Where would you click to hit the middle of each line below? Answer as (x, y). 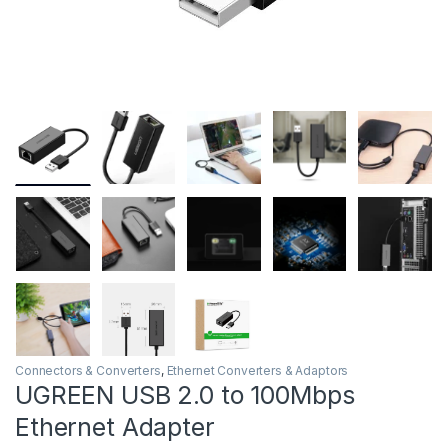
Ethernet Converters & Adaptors (257, 371)
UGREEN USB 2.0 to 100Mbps (185, 395)
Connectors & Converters (88, 371)
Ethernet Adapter (115, 427)
